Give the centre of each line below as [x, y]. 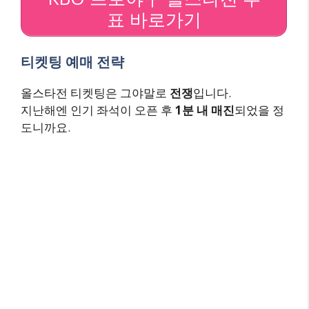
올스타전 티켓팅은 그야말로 [95, 93]
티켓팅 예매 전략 [72, 62]
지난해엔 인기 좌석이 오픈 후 [98, 110]
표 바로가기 [154, 20]
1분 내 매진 [205, 110]
